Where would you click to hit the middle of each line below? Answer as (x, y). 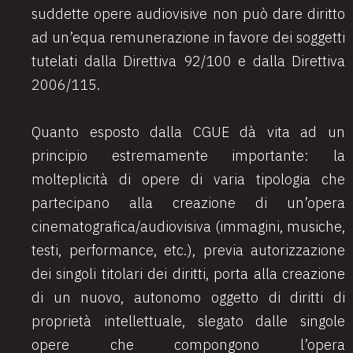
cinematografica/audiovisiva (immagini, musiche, (188, 227)
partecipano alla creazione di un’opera (188, 203)
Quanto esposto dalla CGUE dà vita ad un (188, 132)
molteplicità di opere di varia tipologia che (188, 179)
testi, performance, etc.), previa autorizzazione (188, 250)
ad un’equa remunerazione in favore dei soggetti (188, 37)
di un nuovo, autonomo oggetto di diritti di (188, 297)
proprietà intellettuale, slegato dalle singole (188, 321)
